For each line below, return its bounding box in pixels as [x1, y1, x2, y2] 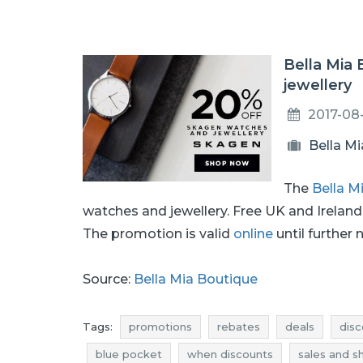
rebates [217, 320, 260, 333]
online [233, 226, 273, 241]
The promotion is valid [83, 226, 233, 241]
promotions [129, 320, 192, 333]
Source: [83, 271, 134, 287]
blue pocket [96, 348, 162, 361]
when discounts [187, 348, 273, 361]
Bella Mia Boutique [134, 271, 258, 287]
